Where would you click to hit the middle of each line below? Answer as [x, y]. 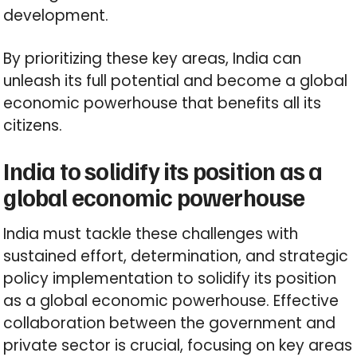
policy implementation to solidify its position [170, 279]
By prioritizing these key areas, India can [153, 59]
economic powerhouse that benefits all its [163, 104]
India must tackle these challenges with [151, 234]
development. [56, 16]
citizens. [33, 126]
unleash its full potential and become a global [176, 81]
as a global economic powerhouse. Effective [171, 301]
